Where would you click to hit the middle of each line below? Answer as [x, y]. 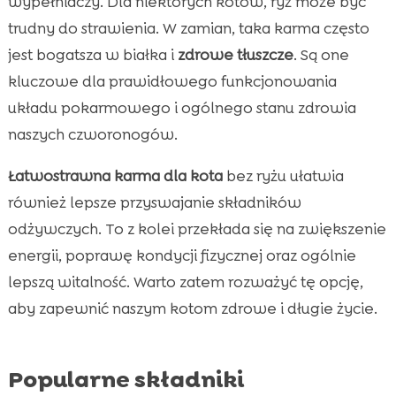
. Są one [321, 54]
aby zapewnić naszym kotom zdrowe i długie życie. [192, 308]
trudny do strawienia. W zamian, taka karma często [188, 28]
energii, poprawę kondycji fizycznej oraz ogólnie [182, 255]
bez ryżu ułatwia [283, 175]
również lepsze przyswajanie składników [154, 202]
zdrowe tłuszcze [235, 54]
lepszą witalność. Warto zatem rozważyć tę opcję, [185, 282]
